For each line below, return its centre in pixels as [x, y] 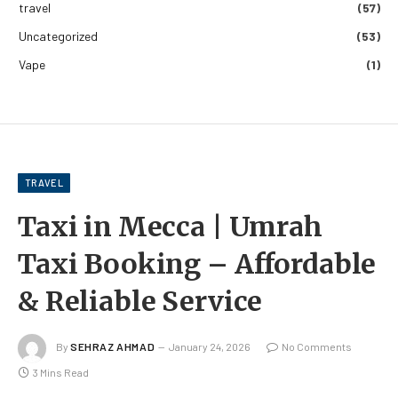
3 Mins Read [61, 372]
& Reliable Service [140, 301]
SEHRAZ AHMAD [113, 346]
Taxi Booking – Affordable [197, 263]
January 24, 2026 [210, 346]
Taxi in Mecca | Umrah [170, 226]
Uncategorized [58, 36]
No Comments [317, 346]
